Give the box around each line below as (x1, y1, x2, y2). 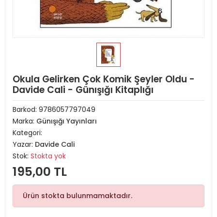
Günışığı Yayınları (36, 116, 97, 126)
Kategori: (13, 128, 42, 138)
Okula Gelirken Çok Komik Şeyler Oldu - (13, 73, 195, 86)
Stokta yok (31, 151, 66, 161)
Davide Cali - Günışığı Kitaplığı (13, 83, 154, 96)
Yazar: (13, 139, 35, 149)
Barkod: (13, 105, 39, 114)
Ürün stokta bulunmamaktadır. (23, 191, 132, 201)
